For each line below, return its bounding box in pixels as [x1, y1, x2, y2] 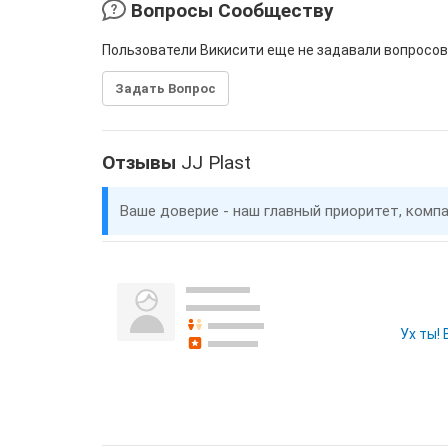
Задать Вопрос [115, 81, 216, 96]
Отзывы [102, 151, 181, 174]
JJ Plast [181, 151, 251, 174]
